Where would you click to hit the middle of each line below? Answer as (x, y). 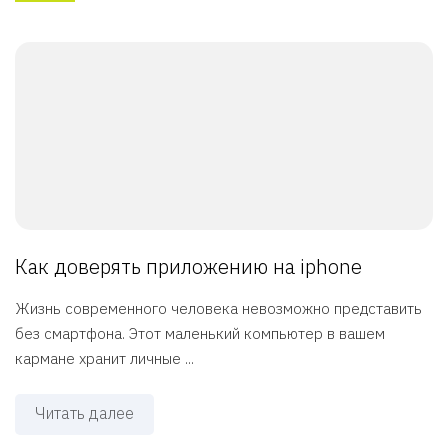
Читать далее (84, 413)
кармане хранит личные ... (104, 359)
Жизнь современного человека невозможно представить (218, 309)
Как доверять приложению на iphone (188, 267)
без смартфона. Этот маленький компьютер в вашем (200, 334)
